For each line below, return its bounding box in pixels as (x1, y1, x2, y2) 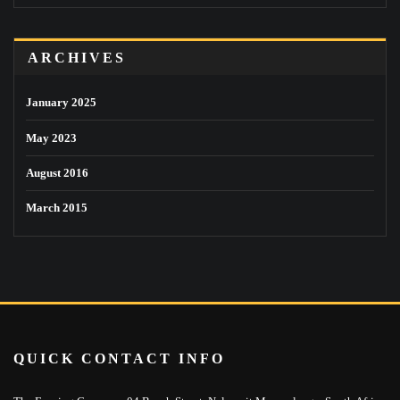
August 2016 (26, 165, 88, 179)
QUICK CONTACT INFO (13, 351, 225, 367)
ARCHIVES (28, 49, 126, 65)
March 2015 (26, 201, 87, 215)
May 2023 (26, 130, 77, 145)
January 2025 (26, 96, 96, 110)
